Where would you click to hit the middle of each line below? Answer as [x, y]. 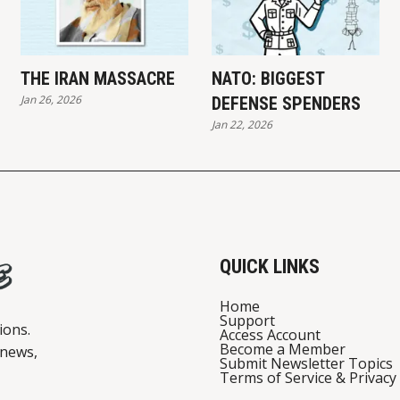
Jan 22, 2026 [242, 125]
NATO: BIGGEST [268, 79]
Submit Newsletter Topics [306, 364]
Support [247, 321]
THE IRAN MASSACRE [97, 79]
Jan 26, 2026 [50, 100]
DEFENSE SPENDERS [286, 104]
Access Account [270, 335]
